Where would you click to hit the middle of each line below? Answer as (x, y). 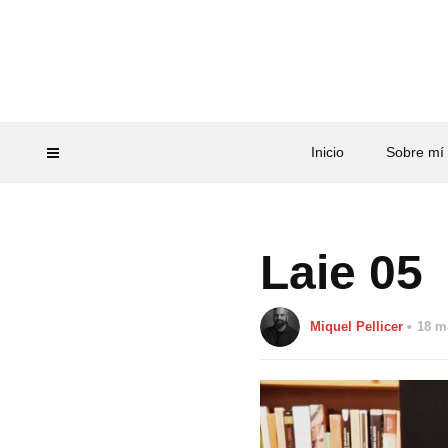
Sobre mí (414, 152)
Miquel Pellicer (357, 326)
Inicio (327, 152)
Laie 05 (342, 272)
